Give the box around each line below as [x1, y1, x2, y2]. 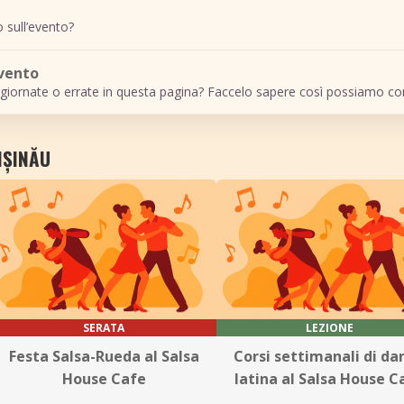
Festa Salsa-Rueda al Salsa [8, 346, 199, 366]
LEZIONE [305, 320, 353, 335]
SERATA [83, 320, 124, 335]
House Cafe [61, 369, 146, 389]
